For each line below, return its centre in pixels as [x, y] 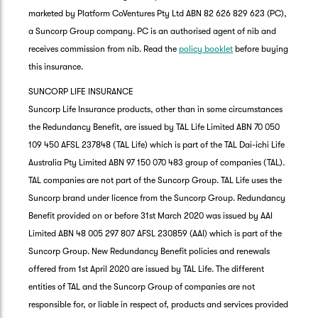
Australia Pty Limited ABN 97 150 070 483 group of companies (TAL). [157, 162]
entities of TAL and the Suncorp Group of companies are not [142, 286]
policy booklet [206, 49]
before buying [261, 49]
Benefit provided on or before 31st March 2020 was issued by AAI [150, 215]
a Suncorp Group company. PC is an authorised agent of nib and [152, 31]
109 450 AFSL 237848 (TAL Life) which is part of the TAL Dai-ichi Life [157, 144]
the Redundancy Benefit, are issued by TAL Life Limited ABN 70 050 [154, 127]
